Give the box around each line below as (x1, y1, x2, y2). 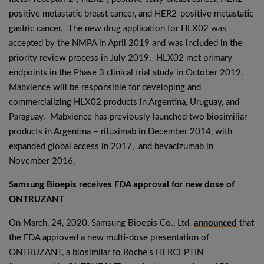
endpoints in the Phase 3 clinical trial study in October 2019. (9, 68, 246, 77)
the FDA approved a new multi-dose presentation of (9, 233, 209, 242)
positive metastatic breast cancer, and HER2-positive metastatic (9, 9, 253, 18)
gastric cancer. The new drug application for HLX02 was (9, 24, 226, 33)
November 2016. (9, 157, 75, 166)
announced (194, 219, 237, 227)
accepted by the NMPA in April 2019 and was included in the (9, 39, 242, 48)
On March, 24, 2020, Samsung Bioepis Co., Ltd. (9, 219, 194, 227)
